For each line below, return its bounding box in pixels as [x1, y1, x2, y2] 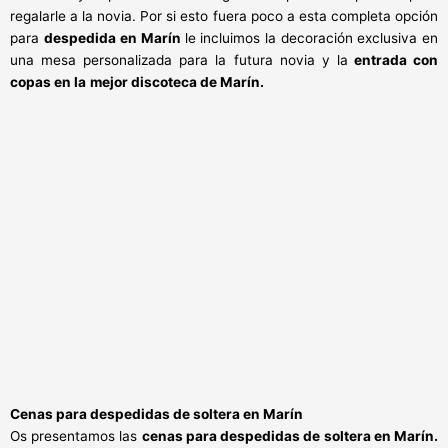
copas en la [10, 73, 86, 90]
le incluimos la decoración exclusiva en [184, 29, 439, 46]
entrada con [347, 51, 439, 68]
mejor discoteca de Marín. [90, 73, 264, 90]
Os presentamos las [10, 427, 142, 444]
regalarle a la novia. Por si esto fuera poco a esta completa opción [10, 7, 438, 24]
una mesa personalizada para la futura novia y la [10, 51, 348, 68]
